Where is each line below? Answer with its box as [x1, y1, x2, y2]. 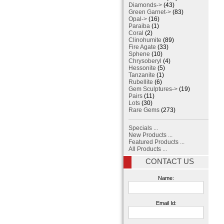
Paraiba [128, 22, 150, 30]
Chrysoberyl [128, 57, 161, 65]
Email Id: [155, 199, 176, 206]
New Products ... [128, 131, 172, 139]
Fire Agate [128, 43, 156, 51]
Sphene [128, 50, 150, 58]
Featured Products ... [128, 138, 184, 146]
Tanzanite [128, 71, 155, 79]
